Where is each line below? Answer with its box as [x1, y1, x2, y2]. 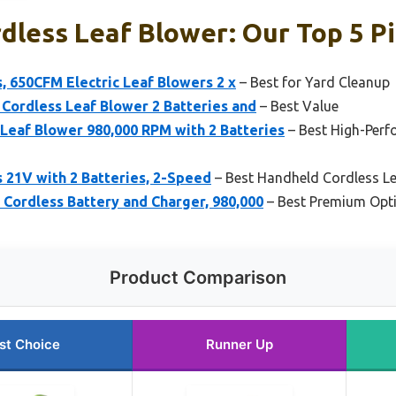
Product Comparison [110, 266, 286, 288]
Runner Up [205, 335, 273, 353]
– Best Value [256, 97, 339, 114]
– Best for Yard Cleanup [236, 73, 390, 90]
